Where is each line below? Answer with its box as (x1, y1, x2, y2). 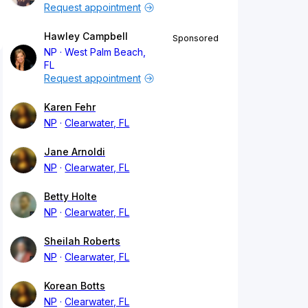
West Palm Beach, (65, 46, 146, 58)
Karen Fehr (44, 101, 96, 113)
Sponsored (173, 33, 219, 44)
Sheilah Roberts (44, 235, 120, 247)
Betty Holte (44, 190, 97, 203)
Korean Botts (44, 280, 105, 292)
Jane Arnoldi (44, 146, 105, 158)
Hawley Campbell (44, 30, 128, 43)
